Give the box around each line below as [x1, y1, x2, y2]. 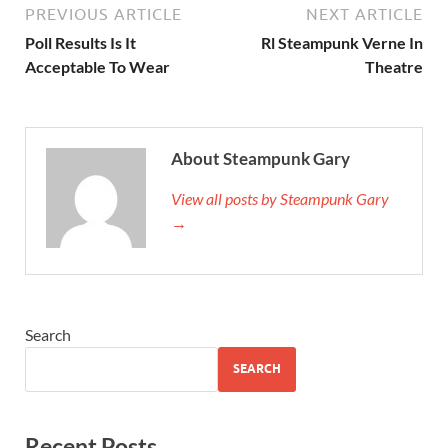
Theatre [365, 56, 423, 76]
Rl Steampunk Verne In [261, 32, 423, 52]
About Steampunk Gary [171, 147, 350, 169]
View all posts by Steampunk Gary [171, 188, 389, 208]
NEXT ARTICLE [306, 4, 423, 23]
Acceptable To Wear [25, 56, 170, 76]
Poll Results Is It [25, 32, 136, 52]
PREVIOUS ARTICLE [25, 4, 182, 23]
